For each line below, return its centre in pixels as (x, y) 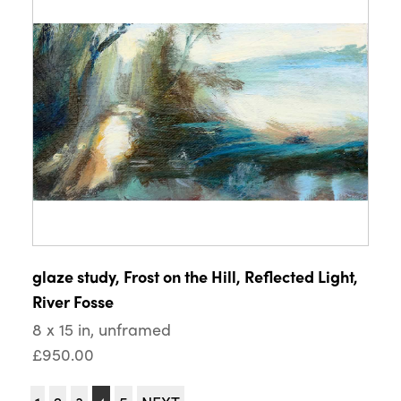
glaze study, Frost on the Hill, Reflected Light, (195, 276)
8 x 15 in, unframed (101, 328)
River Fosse (73, 301)
